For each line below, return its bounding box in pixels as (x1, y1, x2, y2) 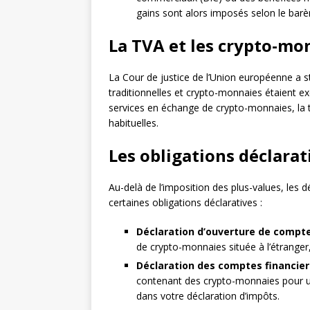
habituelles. (109, 116, 158, 129)
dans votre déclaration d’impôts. (136, 289, 280, 302)
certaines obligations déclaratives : (109, 195, 262, 209)
